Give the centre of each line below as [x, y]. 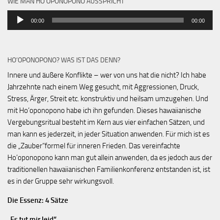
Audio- [17, 15]
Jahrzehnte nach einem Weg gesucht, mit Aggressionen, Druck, [103, 87]
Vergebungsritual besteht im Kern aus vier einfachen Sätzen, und [106, 122]
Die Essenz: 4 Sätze [38, 200]
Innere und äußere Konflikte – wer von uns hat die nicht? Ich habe [107, 75]
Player [16, 27]
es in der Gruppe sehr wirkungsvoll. [61, 181]
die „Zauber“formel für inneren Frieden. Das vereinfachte [94, 146]
